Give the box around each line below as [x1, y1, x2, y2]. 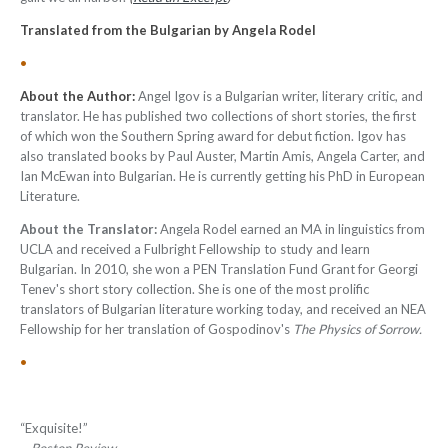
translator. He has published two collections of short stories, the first [20, 108, 416, 124]
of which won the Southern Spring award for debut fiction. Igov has [20, 128, 406, 144]
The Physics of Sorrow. [293, 321, 422, 337]
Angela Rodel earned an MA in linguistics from [160, 221, 425, 237]
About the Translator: [20, 221, 160, 237]
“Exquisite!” [20, 420, 88, 436]
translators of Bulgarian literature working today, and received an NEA [20, 301, 426, 317]
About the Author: [20, 88, 135, 104]
